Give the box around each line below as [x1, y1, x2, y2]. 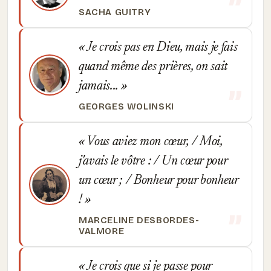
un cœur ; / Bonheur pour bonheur [79, 174, 238, 188]
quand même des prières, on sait [79, 60, 228, 74]
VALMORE [79, 226, 125, 237]
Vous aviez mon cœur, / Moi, [84, 135, 223, 149]
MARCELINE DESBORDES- [79, 215, 200, 226]
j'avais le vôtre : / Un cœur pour [79, 155, 227, 168]
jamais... [79, 80, 121, 93]
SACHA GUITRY [79, 7, 151, 18]
